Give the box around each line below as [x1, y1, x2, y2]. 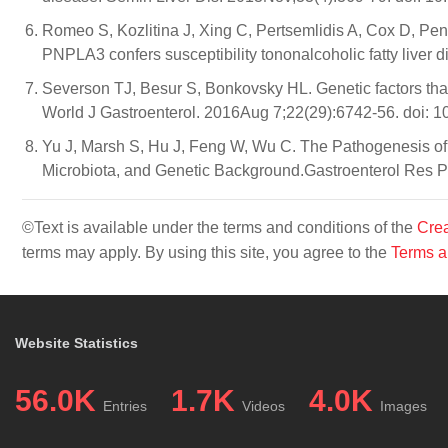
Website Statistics [15, 335, 138, 351]
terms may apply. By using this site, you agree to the [22, 244, 391, 261]
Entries [103, 398, 147, 414]
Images [380, 398, 427, 414]
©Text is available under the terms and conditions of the [22, 219, 417, 236]
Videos [242, 398, 285, 414]
